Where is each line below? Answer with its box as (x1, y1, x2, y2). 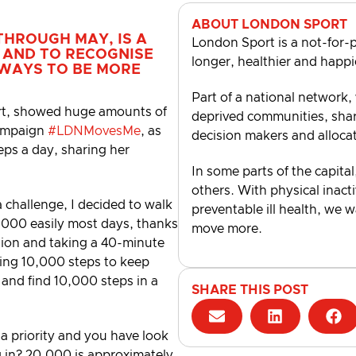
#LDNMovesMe (48, 125, 141, 138)
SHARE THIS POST (192, 284, 308, 297)
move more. (192, 222, 262, 235)
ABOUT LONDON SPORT (192, 18, 347, 31)
